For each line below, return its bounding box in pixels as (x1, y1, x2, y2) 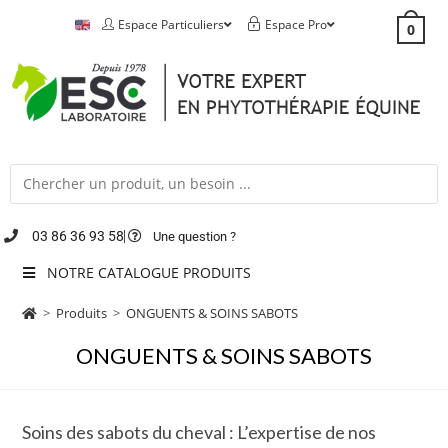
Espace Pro (264, 16, 327, 33)
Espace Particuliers (117, 16, 224, 33)
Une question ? (153, 228, 236, 244)
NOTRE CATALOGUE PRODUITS (46, 262, 251, 282)
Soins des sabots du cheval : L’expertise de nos (22, 420, 377, 443)
